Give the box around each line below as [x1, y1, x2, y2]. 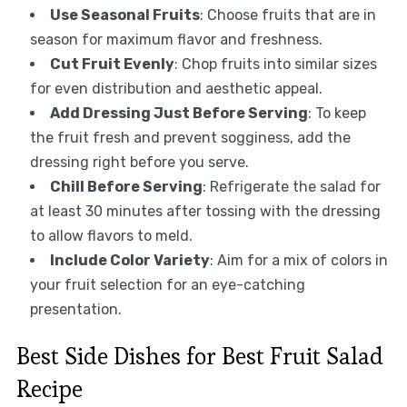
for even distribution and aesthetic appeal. [29, 79, 323, 97]
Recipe [15, 372, 83, 404]
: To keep [307, 104, 366, 122]
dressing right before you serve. [29, 153, 249, 171]
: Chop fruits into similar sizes [174, 55, 377, 73]
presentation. [29, 300, 122, 318]
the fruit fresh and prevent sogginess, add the [29, 128, 351, 146]
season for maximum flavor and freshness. [29, 30, 323, 48]
